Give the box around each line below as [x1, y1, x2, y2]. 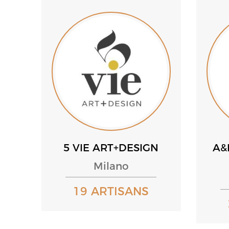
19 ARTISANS [73, 185, 149, 199]
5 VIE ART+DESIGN [63, 142, 159, 154]
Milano [93, 160, 129, 173]
